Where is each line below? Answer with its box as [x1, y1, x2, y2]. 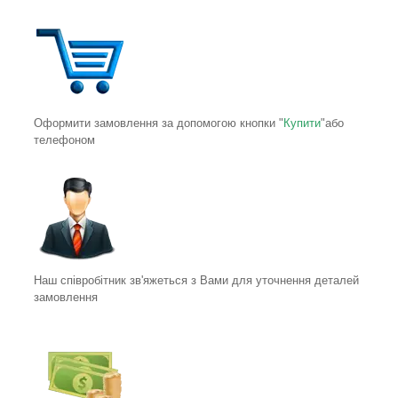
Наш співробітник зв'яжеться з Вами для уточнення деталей [34, 274, 359, 288]
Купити [283, 116, 321, 131]
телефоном [34, 133, 95, 147]
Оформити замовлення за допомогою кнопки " [34, 116, 283, 131]
